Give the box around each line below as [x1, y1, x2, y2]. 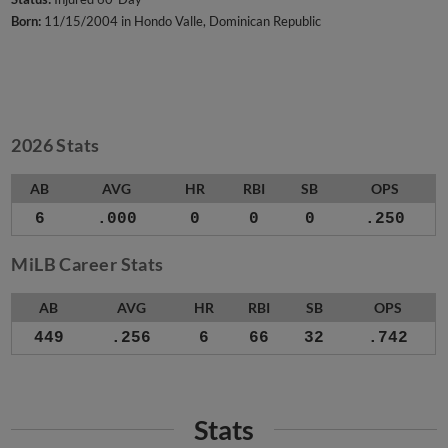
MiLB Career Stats [11, 253, 164, 276]
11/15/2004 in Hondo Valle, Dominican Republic [41, 13, 322, 30]
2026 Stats [11, 134, 100, 157]
